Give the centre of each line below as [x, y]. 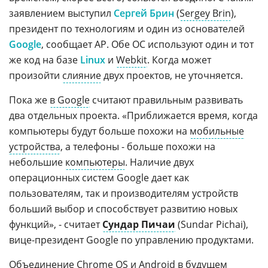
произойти [36, 75]
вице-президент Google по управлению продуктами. [131, 240]
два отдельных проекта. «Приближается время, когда [133, 115]
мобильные [217, 131]
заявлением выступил [61, 13]
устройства [35, 147]
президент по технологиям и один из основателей [127, 29]
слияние [82, 75]
